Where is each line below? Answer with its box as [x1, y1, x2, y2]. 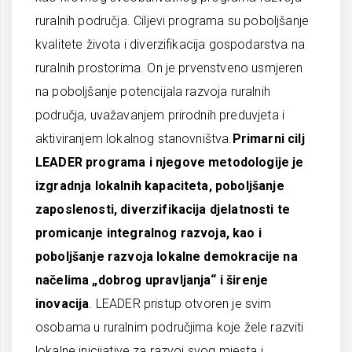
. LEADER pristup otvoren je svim [89, 296, 272, 311]
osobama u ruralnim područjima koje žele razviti [35, 320, 304, 335]
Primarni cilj [232, 131, 305, 146]
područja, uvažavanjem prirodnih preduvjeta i [35, 108, 285, 123]
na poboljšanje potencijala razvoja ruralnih [35, 84, 270, 99]
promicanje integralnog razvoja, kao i [35, 225, 262, 240]
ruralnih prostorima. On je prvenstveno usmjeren [35, 60, 303, 75]
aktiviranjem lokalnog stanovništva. [35, 131, 233, 146]
